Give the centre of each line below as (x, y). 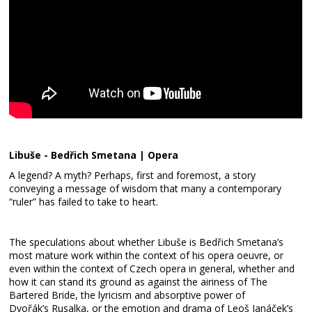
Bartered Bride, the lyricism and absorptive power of (127, 295)
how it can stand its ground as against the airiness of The (139, 282)
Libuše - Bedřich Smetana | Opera (94, 155)
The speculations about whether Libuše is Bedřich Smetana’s (147, 242)
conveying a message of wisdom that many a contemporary (146, 188)
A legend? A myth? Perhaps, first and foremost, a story (133, 175)
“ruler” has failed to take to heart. (84, 202)
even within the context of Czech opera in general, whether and (152, 268)
